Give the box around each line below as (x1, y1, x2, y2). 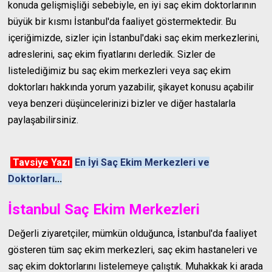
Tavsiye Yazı (10, 157, 73, 168)
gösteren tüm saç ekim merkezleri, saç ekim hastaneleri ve (8, 244, 258, 256)
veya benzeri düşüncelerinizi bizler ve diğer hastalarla (8, 98, 236, 109)
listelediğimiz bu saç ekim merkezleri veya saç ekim (8, 65, 231, 76)
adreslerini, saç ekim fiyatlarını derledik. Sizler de (8, 49, 216, 60)
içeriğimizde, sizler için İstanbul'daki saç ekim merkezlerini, (8, 32, 260, 44)
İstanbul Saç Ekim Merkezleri (8, 201, 200, 218)
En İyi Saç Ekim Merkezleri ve (75, 157, 210, 168)
